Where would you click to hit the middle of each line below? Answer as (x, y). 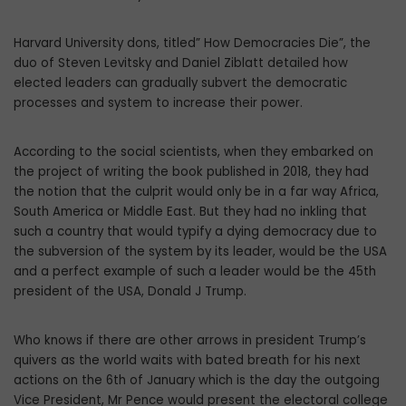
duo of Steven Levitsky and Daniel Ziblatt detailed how (181, 63)
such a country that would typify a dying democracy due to (195, 232)
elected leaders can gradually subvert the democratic (180, 83)
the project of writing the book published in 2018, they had (191, 172)
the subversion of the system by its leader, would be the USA (200, 252)
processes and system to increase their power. (158, 103)
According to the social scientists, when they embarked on (193, 152)
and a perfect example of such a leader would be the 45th (195, 272)
